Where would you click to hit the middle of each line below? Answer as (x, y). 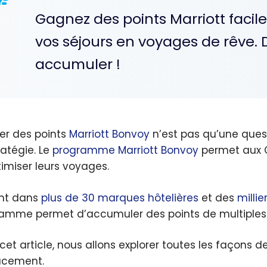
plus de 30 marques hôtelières (120, 198)
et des (218, 198)
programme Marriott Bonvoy (125, 150)
